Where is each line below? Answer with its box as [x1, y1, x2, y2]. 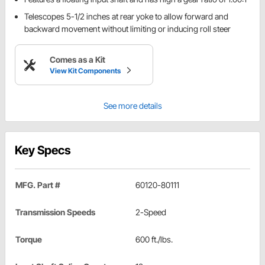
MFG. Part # [15, 180, 60, 190]
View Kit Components [50, 66, 121, 76]
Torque [15, 234, 42, 245]
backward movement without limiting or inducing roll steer [24, 24, 231, 34]
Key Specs [15, 143, 71, 158]
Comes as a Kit [50, 54, 105, 65]
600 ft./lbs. [135, 234, 173, 245]
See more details [103, 101, 162, 111]
